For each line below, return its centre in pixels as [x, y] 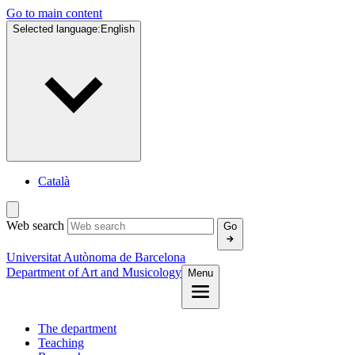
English [118, 29]
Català [54, 181]
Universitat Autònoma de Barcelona [96, 257]
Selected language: [57, 29]
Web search [35, 225]
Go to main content [54, 13]
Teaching [61, 343]
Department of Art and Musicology [94, 272]
